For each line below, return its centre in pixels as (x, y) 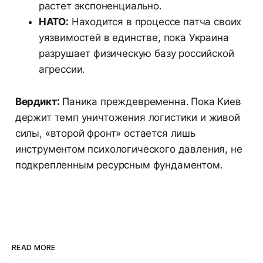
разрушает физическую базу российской (136, 54)
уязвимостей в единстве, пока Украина (134, 38)
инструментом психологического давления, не (129, 149)
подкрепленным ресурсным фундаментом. (119, 165)
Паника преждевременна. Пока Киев (150, 102)
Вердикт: (37, 102)
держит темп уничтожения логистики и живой (127, 118)
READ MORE (34, 248)
